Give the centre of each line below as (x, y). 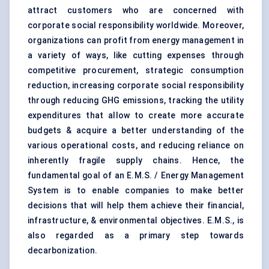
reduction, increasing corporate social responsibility (136, 86)
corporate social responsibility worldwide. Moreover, (136, 26)
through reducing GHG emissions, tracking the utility (136, 101)
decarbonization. (63, 251)
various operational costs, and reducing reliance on (136, 146)
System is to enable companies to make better (136, 191)
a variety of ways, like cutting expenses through (136, 56)
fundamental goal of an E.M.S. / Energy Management (136, 176)
